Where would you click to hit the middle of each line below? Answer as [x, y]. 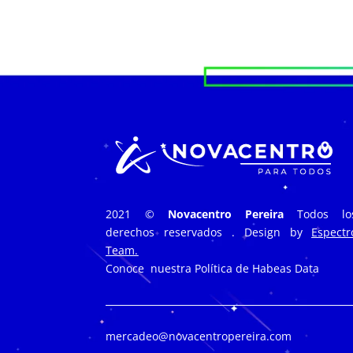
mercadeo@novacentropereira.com [199, 336]
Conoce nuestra [150, 268]
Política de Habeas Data [257, 268]
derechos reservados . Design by [209, 232]
